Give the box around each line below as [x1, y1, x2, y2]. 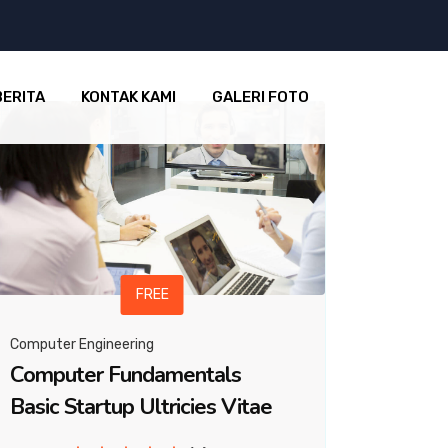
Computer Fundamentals [10, 360, 241, 391]
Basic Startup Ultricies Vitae [10, 392, 272, 423]
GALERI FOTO [212, 88, 309, 106]
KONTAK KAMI [81, 88, 176, 106]
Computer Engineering [10, 336, 154, 354]
